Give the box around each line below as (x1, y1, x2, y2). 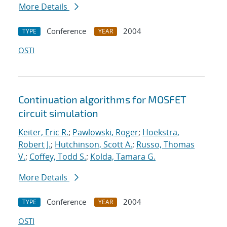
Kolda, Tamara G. (90, 151, 156, 163)
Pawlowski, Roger (72, 127, 138, 138)
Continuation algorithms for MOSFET (18, 93, 186, 106)
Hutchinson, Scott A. (55, 139, 132, 150)
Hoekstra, (142, 127, 179, 138)
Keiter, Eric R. (18, 127, 68, 138)
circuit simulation (18, 107, 98, 120)
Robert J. (18, 139, 51, 150)
